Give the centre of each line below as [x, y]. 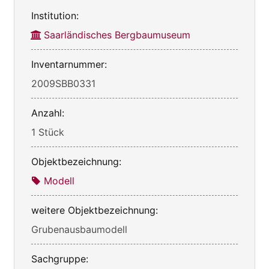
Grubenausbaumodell [79, 230]
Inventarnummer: [69, 65]
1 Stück [48, 132]
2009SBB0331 [63, 84]
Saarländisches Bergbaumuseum [117, 35]
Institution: [55, 16]
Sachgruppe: [60, 259]
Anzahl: [48, 113]
